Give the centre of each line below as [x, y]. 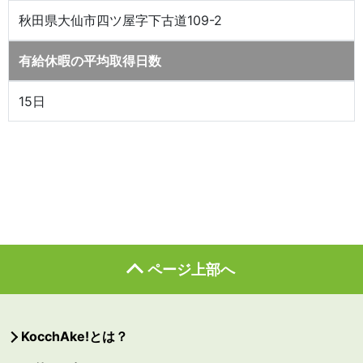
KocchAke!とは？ [75, 336]
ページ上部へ [191, 269]
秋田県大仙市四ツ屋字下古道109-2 [120, 20]
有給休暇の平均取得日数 [90, 61]
